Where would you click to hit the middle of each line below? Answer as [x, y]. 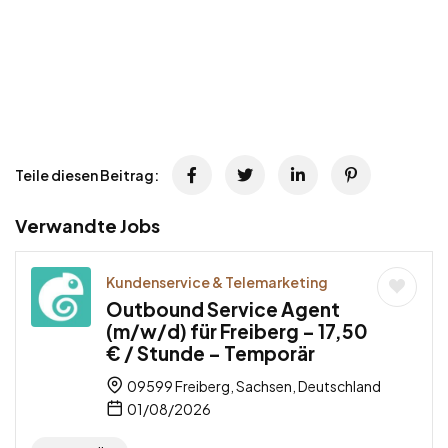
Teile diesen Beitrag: [87, 175]
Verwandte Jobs [87, 226]
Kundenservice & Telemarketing [217, 282]
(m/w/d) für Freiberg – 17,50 [237, 331]
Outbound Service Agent [223, 309]
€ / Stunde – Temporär [210, 353]
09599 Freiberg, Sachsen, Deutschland [253, 386]
